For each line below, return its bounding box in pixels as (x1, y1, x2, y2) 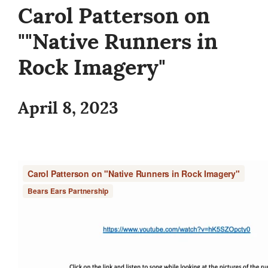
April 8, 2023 (18, 97, 118, 120)
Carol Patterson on (18, 2, 210, 31)
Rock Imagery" (18, 53, 166, 82)
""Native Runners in (18, 28, 218, 56)
